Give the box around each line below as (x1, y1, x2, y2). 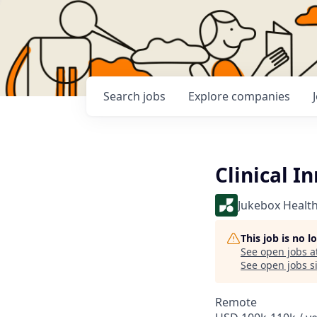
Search (103, 88, 143, 104)
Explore (188, 88, 231, 104)
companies (231, 88, 290, 104)
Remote (215, 294, 257, 310)
